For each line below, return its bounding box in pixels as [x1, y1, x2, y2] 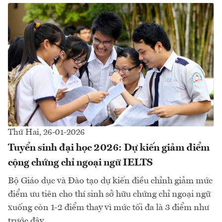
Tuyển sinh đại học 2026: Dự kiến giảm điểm [8, 143, 210, 154]
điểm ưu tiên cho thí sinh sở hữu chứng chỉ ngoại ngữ [8, 190, 211, 199]
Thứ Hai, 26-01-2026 [8, 128, 85, 137]
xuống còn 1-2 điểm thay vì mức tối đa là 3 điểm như [8, 203, 209, 213]
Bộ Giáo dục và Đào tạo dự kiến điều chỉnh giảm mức [8, 176, 213, 186]
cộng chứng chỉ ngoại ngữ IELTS [8, 158, 153, 168]
